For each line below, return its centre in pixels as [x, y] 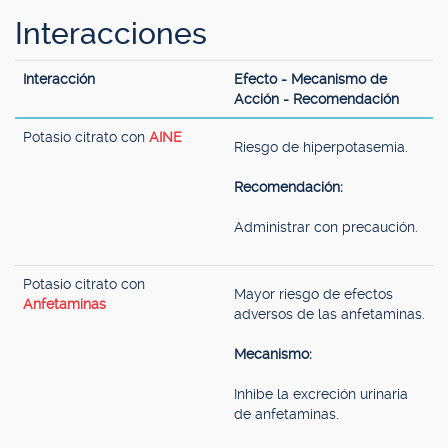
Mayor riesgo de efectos [313, 294]
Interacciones [111, 33]
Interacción [59, 79]
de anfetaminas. [286, 414]
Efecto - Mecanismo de [310, 79]
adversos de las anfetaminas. [329, 314]
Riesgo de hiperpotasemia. [321, 147]
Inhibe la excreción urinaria [321, 394]
